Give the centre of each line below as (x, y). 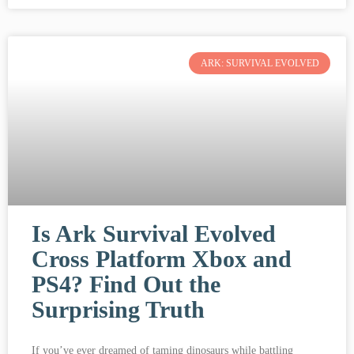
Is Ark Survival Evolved (154, 233)
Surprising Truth (118, 309)
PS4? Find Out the (126, 284)
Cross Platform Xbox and (162, 258)
